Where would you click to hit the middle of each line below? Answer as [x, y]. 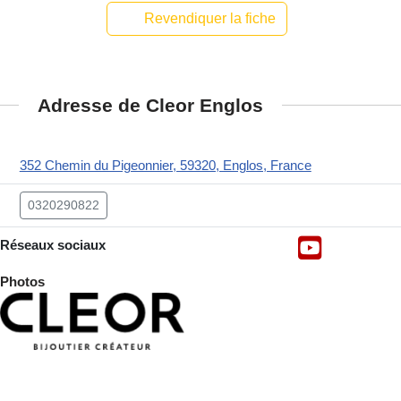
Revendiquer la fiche [209, 19]
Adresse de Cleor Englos [150, 105]
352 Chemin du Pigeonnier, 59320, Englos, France [165, 166]
